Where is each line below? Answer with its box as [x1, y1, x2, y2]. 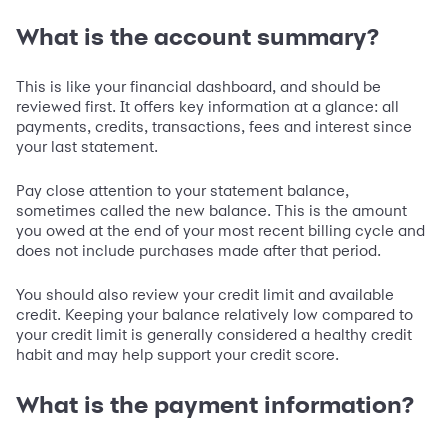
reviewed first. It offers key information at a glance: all [16, 97, 399, 117]
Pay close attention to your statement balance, [16, 181, 349, 201]
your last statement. [16, 137, 158, 157]
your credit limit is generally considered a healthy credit [16, 325, 412, 345]
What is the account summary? [16, 23, 379, 51]
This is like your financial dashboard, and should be [16, 77, 381, 97]
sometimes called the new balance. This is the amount [16, 201, 407, 221]
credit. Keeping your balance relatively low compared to [16, 305, 413, 325]
